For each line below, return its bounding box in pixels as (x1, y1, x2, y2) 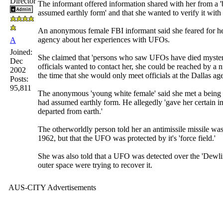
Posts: (10, 74, 28, 83)
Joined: (10, 47, 32, 56)
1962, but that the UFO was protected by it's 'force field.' (38, 133, 216, 142)
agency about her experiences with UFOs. (38, 35, 170, 44)
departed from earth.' (38, 107, 103, 115)
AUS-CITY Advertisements (8, 183, 96, 192)
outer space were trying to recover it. (38, 160, 152, 169)
